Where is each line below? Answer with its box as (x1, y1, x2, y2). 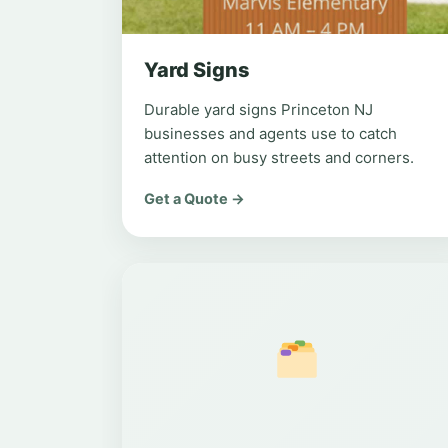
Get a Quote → (144, 190, 245, 208)
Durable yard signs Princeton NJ (144, 100, 373, 119)
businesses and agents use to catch (144, 124, 397, 143)
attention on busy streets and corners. (144, 148, 414, 167)
